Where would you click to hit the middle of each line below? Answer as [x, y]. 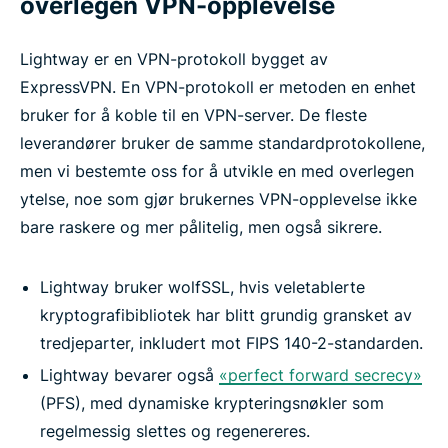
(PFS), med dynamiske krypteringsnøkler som [212, 403]
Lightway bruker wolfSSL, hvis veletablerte [202, 287]
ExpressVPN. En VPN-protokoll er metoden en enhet [218, 87]
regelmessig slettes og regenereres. [175, 431]
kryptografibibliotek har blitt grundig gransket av [226, 315]
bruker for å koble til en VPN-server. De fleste [193, 115]
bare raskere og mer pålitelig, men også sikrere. [201, 227]
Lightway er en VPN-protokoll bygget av [174, 59]
